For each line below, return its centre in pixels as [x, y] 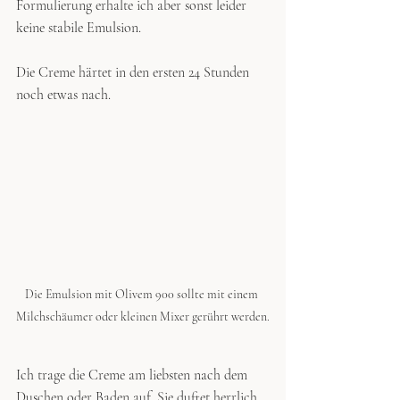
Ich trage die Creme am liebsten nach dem [133, 375]
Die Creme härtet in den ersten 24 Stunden [134, 72]
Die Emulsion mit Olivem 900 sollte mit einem [143, 294]
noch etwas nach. [63, 94]
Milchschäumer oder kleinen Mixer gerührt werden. [143, 316]
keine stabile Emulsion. [80, 27]
